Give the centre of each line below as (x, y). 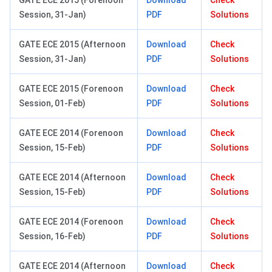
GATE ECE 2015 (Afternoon (72, 45)
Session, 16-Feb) (52, 236)
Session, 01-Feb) (52, 104)
